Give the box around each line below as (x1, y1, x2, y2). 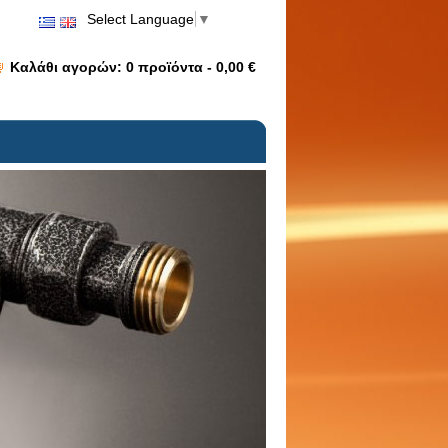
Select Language (87, 11, 194, 28)
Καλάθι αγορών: (10, 58, 126, 75)
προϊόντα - (138, 58, 216, 75)
